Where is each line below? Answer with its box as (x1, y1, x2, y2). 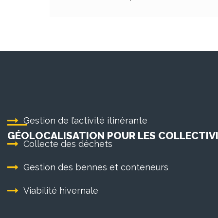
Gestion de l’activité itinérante (23, 115, 147, 126)
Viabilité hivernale (23, 185, 98, 196)
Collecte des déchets (23, 139, 112, 149)
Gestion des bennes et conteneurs (23, 162, 168, 172)
